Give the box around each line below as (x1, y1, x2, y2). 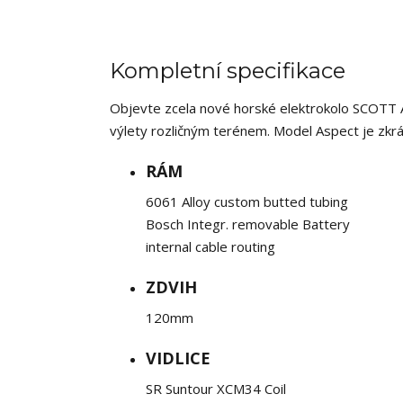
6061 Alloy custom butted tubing (146, 193, 348, 210)
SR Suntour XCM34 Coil (146, 380, 286, 398)
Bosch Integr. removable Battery (146, 215, 350, 233)
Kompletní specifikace (110, 58, 345, 84)
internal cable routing (146, 237, 275, 255)
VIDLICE (146, 347, 210, 369)
